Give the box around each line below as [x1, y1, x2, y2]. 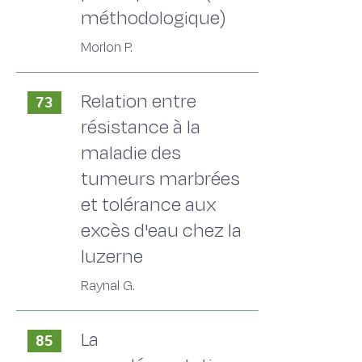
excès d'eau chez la [81, 217, 242, 244]
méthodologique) [81, 5, 226, 32]
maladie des [81, 140, 181, 166]
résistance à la [81, 114, 200, 141]
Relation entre [81, 88, 196, 115]
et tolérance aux [81, 192, 217, 218]
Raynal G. [81, 276, 135, 296]
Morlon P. [81, 38, 133, 57]
